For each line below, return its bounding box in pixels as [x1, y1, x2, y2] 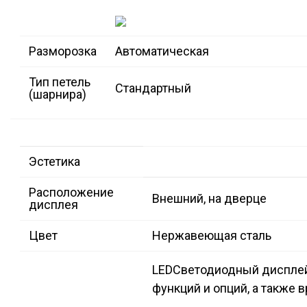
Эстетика [29, 154, 80, 169]
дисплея [29, 197, 78, 212]
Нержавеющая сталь [152, 228, 271, 243]
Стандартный [115, 81, 191, 96]
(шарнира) [29, 87, 86, 102]
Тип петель [29, 75, 90, 90]
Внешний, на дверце [152, 191, 267, 206]
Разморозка [29, 44, 97, 59]
